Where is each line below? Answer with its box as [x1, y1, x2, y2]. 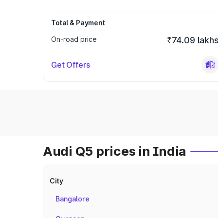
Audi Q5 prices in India [43, 144, 187, 159]
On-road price [51, 35, 97, 43]
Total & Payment [51, 18, 105, 27]
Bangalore [55, 195, 90, 203]
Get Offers [51, 60, 90, 70]
